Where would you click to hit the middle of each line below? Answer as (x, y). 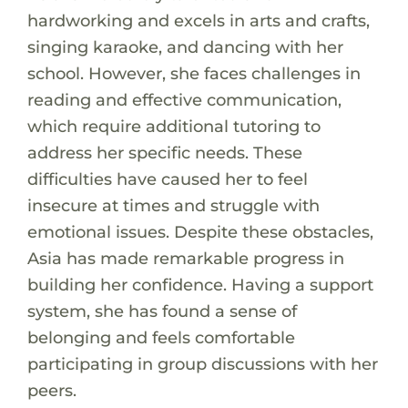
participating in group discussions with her (202, 363)
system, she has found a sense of (162, 311)
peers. (51, 390)
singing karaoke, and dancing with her (185, 46)
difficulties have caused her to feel (167, 178)
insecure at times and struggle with (173, 205)
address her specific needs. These (164, 152)
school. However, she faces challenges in (194, 73)
